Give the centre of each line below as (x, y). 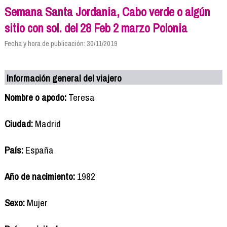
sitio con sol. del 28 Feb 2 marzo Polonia (96, 28)
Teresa (80, 97)
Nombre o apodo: (35, 97)
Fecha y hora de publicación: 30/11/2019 (61, 43)
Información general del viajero (64, 78)
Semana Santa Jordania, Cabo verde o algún (107, 11)
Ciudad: (18, 123)
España (38, 150)
